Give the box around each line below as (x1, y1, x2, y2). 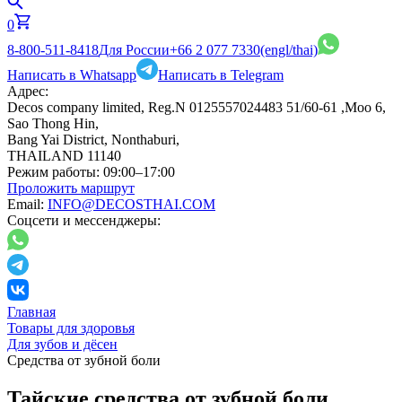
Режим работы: (7, 164, 100, 179)
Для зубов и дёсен (7, 336, 118, 352)
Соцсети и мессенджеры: (7, 213, 161, 228)
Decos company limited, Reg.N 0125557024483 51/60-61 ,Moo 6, (7, 100, 386, 115)
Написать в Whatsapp (7, 67, 136, 83)
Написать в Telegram (158, 67, 284, 83)
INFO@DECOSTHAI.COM (48, 197, 215, 212)
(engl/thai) (260, 42, 318, 57)
